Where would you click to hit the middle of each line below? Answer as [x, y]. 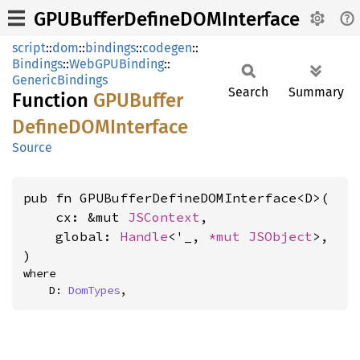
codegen [167, 48]
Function [53, 100]
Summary [316, 92]
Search [248, 92]
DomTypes [94, 290]
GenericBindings [60, 80]
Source [32, 147]
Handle [144, 236]
